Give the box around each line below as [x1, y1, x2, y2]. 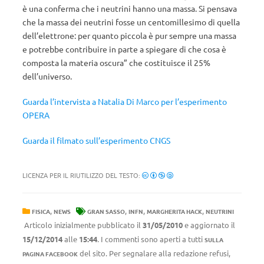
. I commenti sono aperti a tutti [97, 234, 204, 244]
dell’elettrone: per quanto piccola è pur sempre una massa [22, 30, 236, 41]
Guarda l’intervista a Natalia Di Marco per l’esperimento [22, 96, 227, 107]
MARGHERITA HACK [147, 207, 202, 216]
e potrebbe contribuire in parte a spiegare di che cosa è [22, 44, 226, 54]
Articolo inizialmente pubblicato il [22, 220, 143, 230]
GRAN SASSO [87, 207, 125, 216]
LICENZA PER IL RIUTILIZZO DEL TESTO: [22, 170, 142, 180]
